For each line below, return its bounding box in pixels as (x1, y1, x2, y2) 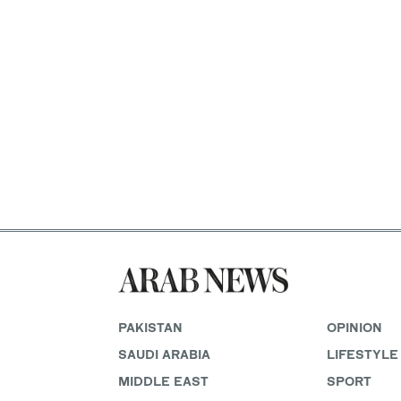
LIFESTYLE (326, 346, 398, 362)
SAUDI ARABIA (118, 346, 210, 362)
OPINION (326, 319, 382, 335)
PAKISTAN (118, 319, 183, 335)
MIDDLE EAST (118, 372, 209, 388)
